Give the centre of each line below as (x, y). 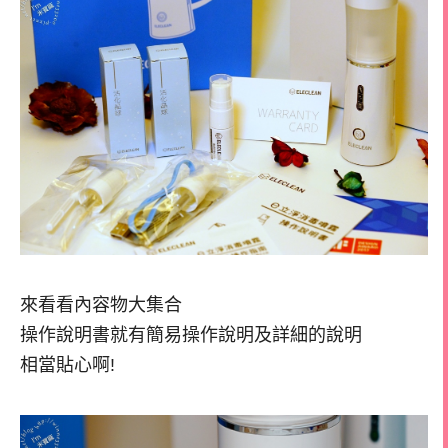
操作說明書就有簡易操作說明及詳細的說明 (191, 334)
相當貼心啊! (67, 364)
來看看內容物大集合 (101, 304)
